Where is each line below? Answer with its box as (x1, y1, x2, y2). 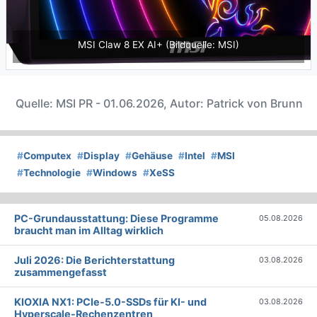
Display (83, 150, 120, 162)
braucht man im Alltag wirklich (14, 224, 163, 237)
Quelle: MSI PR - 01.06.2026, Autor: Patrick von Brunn (16, 96, 303, 111)
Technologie (23, 167, 81, 179)
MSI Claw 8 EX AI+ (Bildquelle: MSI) (78, 39, 239, 51)
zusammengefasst (14, 266, 107, 279)
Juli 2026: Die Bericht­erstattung (14, 254, 175, 267)
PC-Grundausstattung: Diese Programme (14, 212, 219, 225)
